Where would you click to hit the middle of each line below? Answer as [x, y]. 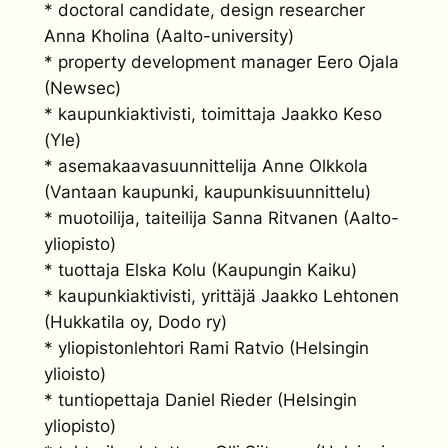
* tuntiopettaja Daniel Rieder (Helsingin [200, 399]
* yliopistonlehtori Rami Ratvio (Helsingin [206, 347]
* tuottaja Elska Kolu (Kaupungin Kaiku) [200, 269]
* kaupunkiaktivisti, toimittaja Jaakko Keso [213, 113]
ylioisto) [75, 373]
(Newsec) [82, 87]
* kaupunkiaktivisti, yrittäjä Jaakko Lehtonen [221, 295]
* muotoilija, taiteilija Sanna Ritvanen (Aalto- [221, 217]
